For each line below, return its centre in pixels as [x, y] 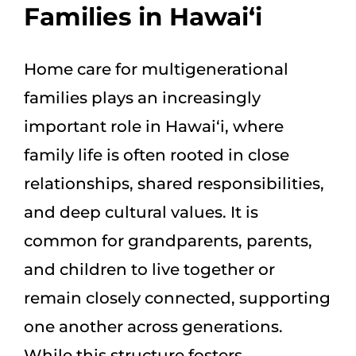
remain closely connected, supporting [177, 298]
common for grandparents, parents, [168, 240]
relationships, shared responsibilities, [174, 183]
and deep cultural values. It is [141, 212]
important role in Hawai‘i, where [154, 126]
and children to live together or [149, 269]
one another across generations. [153, 326]
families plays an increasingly [142, 97]
